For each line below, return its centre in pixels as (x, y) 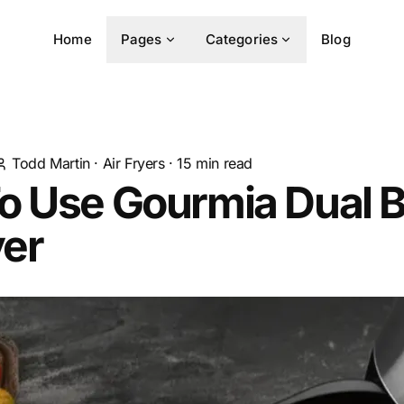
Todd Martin (51, 163)
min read (222, 163)
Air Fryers (133, 163)
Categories (242, 39)
